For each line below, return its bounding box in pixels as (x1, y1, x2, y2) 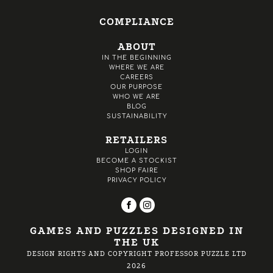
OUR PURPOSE (110, 83, 163, 91)
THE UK (113, 236, 160, 249)
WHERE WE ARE (108, 64, 165, 71)
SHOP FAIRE (115, 167, 158, 174)
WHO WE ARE (113, 93, 160, 101)
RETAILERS (105, 134, 168, 146)
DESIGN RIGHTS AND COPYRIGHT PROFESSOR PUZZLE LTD (26, 250, 247, 258)
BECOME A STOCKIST (96, 157, 177, 165)
